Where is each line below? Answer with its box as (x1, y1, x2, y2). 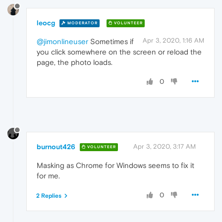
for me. (37, 171, 60, 180)
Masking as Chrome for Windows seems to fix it (37, 161, 194, 169)
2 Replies (36, 192, 61, 199)
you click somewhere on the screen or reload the (37, 47, 202, 56)
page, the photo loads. (37, 57, 112, 66)
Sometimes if (88, 37, 134, 46)
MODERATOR (66, 21, 98, 26)
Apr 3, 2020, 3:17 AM (133, 142, 196, 150)
